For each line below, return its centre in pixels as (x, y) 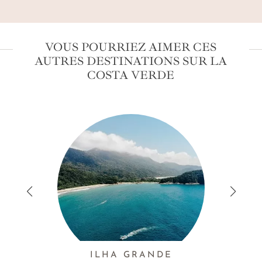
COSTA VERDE (131, 75)
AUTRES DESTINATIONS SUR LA (131, 61)
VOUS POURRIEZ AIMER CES (131, 47)
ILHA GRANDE (131, 256)
